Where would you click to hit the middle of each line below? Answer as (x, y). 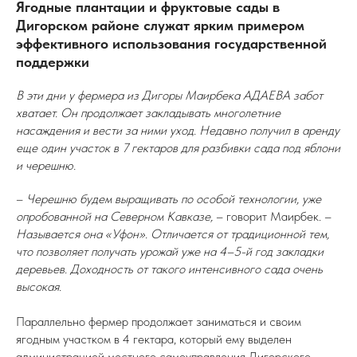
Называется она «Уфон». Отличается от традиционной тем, (173, 234)
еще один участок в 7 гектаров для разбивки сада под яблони (178, 148)
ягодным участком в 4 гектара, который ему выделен (154, 339)
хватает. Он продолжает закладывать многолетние (148, 113)
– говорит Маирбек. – (272, 216)
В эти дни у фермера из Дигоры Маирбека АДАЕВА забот (169, 95)
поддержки (53, 62)
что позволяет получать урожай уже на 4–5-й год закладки (170, 251)
